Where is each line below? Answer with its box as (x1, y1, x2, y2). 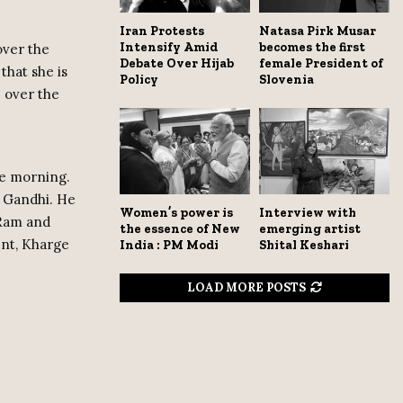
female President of (259, 55, 383, 71)
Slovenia (259, 71, 314, 87)
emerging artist (259, 221, 361, 237)
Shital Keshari (259, 237, 349, 254)
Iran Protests (120, 22, 204, 39)
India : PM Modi (120, 237, 219, 254)
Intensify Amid (120, 39, 218, 55)
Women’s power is (120, 205, 233, 221)
